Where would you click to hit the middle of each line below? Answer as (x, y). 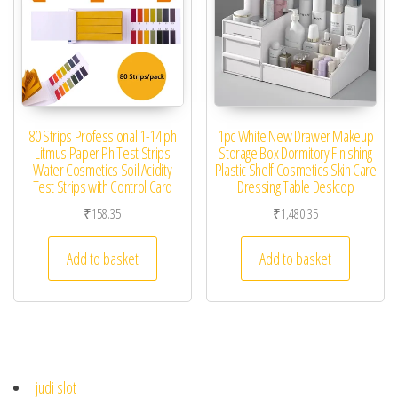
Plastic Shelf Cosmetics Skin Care (295, 170)
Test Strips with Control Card (103, 187)
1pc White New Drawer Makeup (296, 136)
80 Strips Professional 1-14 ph (103, 136)
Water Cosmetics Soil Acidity (103, 170)
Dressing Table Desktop (296, 187)
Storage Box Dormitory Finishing (296, 153)
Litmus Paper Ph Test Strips (103, 153)
